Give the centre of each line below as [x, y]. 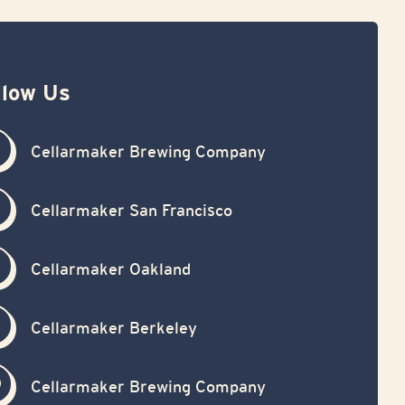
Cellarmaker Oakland [110, 269]
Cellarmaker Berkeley [113, 328]
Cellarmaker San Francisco [131, 211]
